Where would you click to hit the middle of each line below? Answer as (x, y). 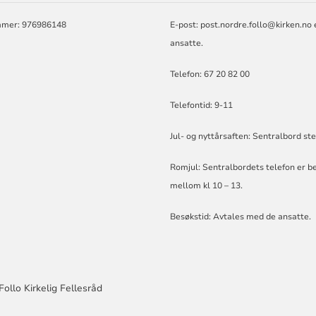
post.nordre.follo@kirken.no (256, 24)
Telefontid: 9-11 (202, 105)
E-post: (186, 24)
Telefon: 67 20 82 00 (210, 74)
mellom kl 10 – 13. (207, 185)
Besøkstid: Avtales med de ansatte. (241, 216)
